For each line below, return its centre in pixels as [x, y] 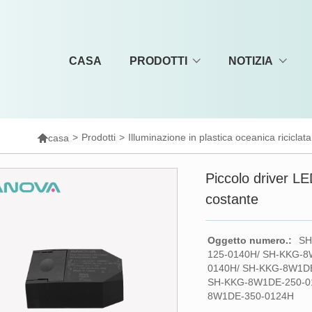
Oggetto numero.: [250, 240]
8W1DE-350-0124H [251, 296]
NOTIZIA [251, 61]
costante [232, 199]
